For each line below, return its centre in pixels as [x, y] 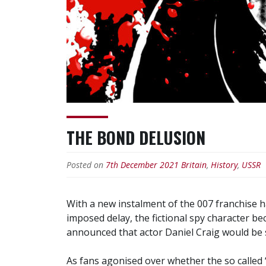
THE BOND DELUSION [136, 137]
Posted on [86, 164]
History [224, 164]
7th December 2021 [142, 164]
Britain [194, 164]
